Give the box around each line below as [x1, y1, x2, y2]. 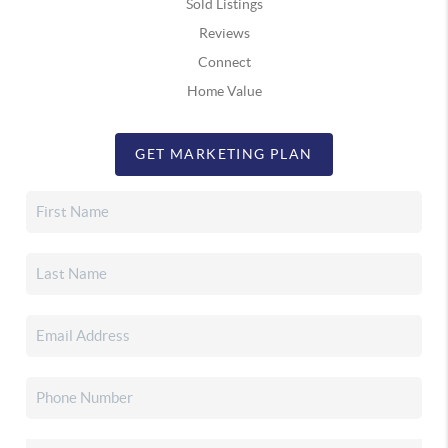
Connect [197, 53, 251, 70]
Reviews [198, 24, 250, 41]
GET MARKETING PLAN [135, 145, 313, 162]
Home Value [186, 82, 262, 99]
